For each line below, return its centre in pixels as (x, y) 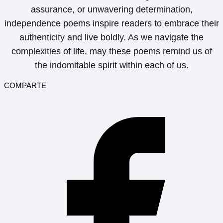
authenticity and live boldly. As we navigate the (111, 37)
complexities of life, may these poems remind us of (111, 51)
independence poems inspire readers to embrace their (111, 23)
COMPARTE (25, 85)
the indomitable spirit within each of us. (111, 65)
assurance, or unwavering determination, (111, 9)
